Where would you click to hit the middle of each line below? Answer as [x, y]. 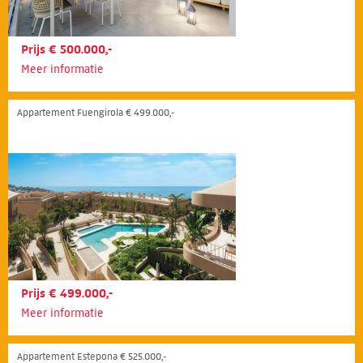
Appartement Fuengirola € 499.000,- [96, 112]
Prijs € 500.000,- [66, 49]
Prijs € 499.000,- [67, 293]
